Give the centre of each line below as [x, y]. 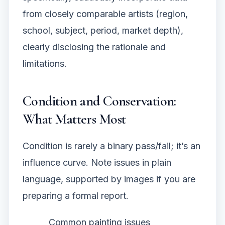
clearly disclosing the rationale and [94, 47]
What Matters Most [74, 119]
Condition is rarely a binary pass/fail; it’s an [111, 146]
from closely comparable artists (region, [105, 14]
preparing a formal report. [76, 196]
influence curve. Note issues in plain [97, 163]
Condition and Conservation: [99, 101]
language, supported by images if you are [109, 179]
